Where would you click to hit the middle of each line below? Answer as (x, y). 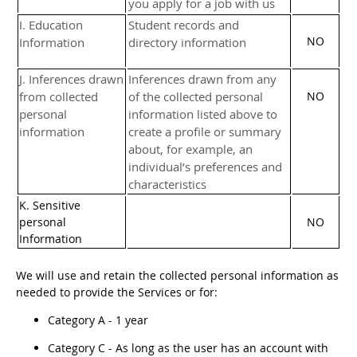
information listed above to (203, 114)
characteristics (167, 184)
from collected (59, 96)
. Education (53, 25)
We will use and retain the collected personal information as (177, 275)
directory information (187, 42)
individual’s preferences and (205, 167)
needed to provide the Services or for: (117, 292)
